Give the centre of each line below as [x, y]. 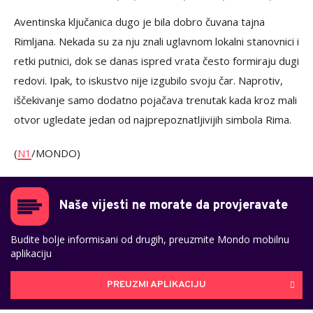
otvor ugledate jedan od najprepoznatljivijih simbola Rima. [153, 119]
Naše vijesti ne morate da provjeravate [174, 205]
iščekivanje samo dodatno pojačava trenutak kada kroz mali [155, 100]
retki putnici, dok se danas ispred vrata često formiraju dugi [156, 60]
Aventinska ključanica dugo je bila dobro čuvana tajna [139, 21]
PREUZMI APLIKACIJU [156, 285]
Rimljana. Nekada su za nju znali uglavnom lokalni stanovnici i [156, 41]
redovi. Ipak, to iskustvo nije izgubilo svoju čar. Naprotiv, [148, 80]
